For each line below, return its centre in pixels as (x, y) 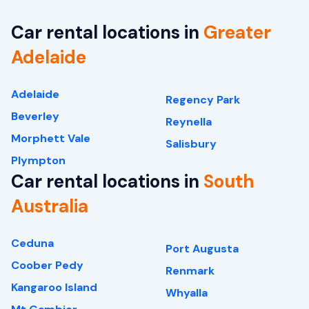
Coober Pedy (47, 266)
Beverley (35, 117)
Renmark (190, 271)
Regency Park (203, 100)
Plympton (38, 161)
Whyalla (187, 293)
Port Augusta (202, 249)
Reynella (189, 122)
